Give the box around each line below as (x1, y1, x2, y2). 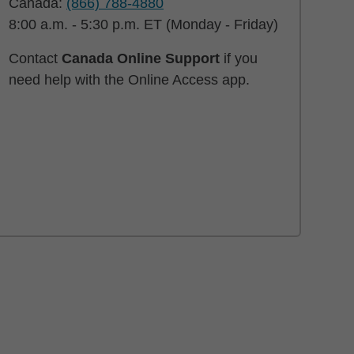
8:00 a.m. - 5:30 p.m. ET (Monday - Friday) (9, 17, 278, 32)
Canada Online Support (62, 51, 220, 66)
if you (220, 51, 258, 66)
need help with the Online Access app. (9, 72, 250, 88)
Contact (9, 51, 62, 66)
